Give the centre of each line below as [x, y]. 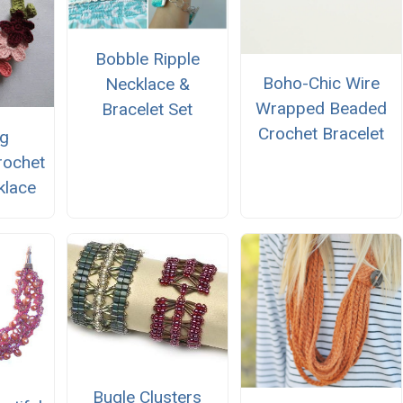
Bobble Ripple [147, 59]
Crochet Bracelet [322, 134]
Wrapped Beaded [322, 109]
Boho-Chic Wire [322, 84]
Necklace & [147, 85]
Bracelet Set [148, 110]
